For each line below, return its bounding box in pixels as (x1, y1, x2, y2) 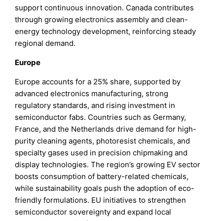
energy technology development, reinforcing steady (15, 26, 196, 36)
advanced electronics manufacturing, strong (15, 88, 169, 98)
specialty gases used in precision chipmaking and (15, 147, 188, 157)
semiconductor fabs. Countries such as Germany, (15, 112, 186, 122)
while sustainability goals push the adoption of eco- (15, 183, 195, 193)
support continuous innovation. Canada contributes (15, 2, 194, 12)
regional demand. (15, 38, 76, 48)
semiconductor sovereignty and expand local (15, 207, 172, 217)
